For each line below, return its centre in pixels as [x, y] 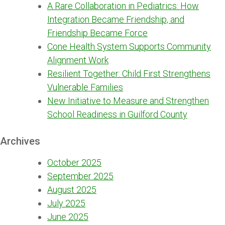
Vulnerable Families [85, 87]
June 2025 [68, 217]
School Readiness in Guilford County [117, 114]
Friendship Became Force [97, 33]
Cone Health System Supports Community [129, 46]
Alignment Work [78, 60]
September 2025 [80, 176]
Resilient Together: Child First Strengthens [129, 73]
